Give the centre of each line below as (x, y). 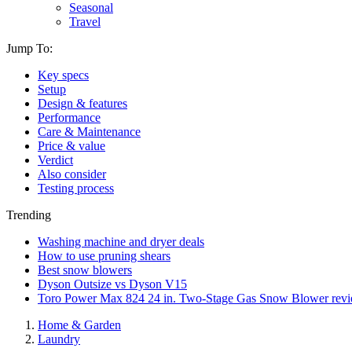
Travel (85, 22)
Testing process (76, 188)
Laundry (59, 339)
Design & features (82, 103)
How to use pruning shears (104, 256)
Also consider (72, 174)
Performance (69, 117)
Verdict (55, 160)
